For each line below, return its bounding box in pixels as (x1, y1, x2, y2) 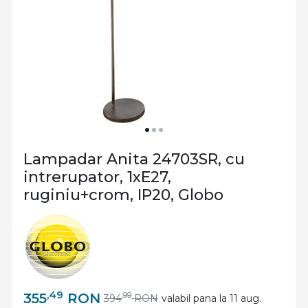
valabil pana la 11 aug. (162, 291, 262, 305)
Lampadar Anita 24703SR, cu (23, 150, 245, 168)
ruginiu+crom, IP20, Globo (23, 186, 223, 204)
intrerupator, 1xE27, (23, 168, 171, 186)
